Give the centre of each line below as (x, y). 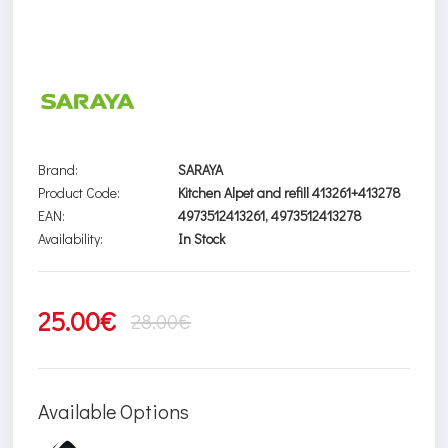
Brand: (58, 170)
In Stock (202, 239)
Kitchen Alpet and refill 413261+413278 (290, 193)
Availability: (71, 239)
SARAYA (201, 170)
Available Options (114, 411)
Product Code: (79, 193)
